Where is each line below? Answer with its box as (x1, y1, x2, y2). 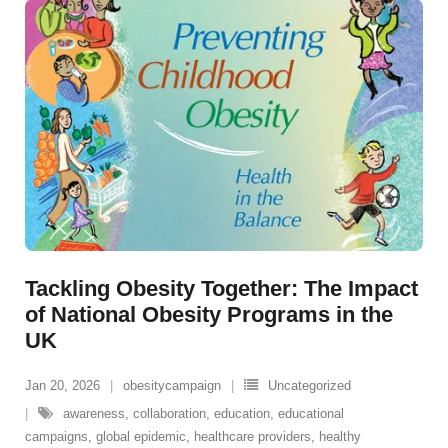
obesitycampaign (123, 378, 221, 394)
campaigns (25, 429, 88, 445)
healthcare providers (194, 429, 311, 445)
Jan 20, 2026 (25, 378, 100, 394)
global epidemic (96, 429, 186, 445)
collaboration (133, 406, 206, 422)
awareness (63, 406, 125, 422)
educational (278, 406, 344, 422)
